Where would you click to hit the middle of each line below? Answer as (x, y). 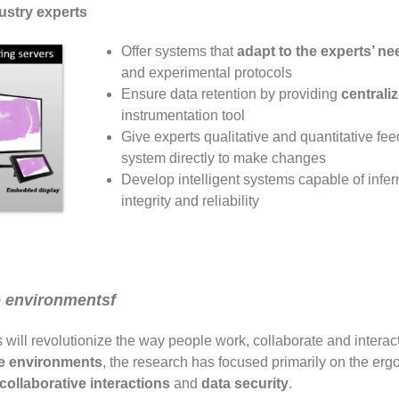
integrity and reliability (190, 200)
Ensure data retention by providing (231, 94)
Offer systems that (179, 51)
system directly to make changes (223, 158)
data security (245, 383)
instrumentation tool (183, 115)
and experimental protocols (206, 72)
